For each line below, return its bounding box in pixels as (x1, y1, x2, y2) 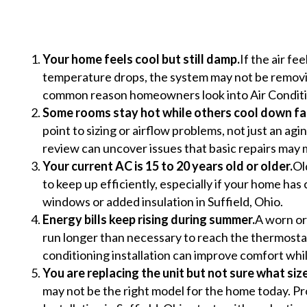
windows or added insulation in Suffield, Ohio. (42, 193, 283, 209)
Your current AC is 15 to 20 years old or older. (42, 158, 293, 173)
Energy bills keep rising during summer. (42, 211, 255, 227)
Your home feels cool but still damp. (42, 51, 240, 66)
